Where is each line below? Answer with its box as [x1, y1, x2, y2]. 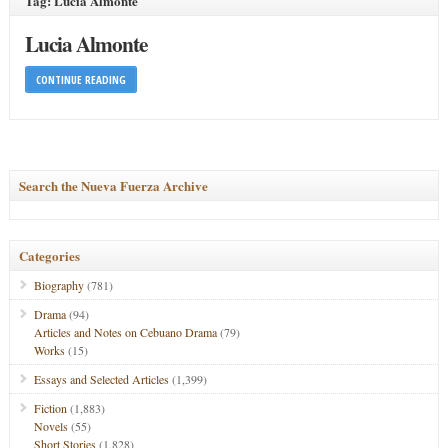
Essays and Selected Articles [33, 371, 169, 387]
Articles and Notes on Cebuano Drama [33, 324, 217, 340]
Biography [33, 277, 84, 293]
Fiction [33, 400, 67, 416]
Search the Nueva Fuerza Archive [18, 176, 208, 195]
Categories [18, 246, 80, 265]
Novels [33, 418, 68, 434]
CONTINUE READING [35, 72, 126, 87]
